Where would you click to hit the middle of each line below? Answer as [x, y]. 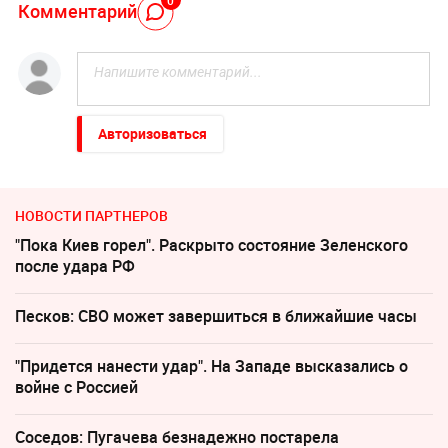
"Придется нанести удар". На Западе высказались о [211, 366]
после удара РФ [75, 266]
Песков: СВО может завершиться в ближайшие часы [216, 316]
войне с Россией [76, 387]
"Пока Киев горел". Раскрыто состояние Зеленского [211, 245]
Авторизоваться [152, 134]
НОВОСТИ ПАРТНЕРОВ [91, 216]
